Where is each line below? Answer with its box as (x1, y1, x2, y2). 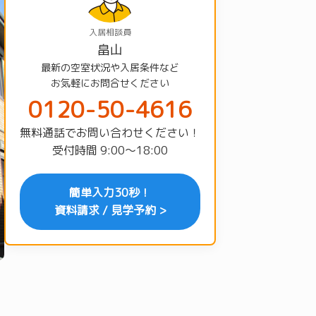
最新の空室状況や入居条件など (41, 61, 179, 74)
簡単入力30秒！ (69, 185, 151, 200)
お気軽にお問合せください (51, 76, 169, 90)
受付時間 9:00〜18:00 (52, 142, 168, 158)
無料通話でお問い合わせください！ (20, 125, 200, 140)
